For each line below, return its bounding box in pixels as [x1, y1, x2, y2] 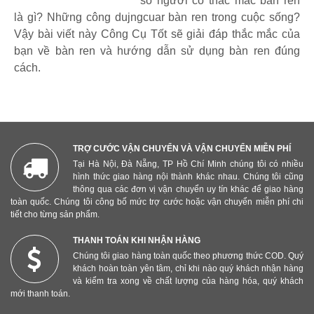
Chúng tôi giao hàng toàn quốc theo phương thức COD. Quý [73, 250, 303, 261]
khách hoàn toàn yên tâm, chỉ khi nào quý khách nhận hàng [73, 263, 303, 273]
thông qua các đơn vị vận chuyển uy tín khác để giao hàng [73, 184, 303, 194]
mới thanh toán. [11, 288, 70, 299]
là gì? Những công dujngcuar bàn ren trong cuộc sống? [14, 11, 300, 23]
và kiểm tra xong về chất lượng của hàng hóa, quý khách [73, 275, 303, 286]
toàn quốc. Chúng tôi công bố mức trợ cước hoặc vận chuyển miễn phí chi [11, 196, 303, 207]
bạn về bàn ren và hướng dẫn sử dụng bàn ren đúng [14, 44, 300, 57]
